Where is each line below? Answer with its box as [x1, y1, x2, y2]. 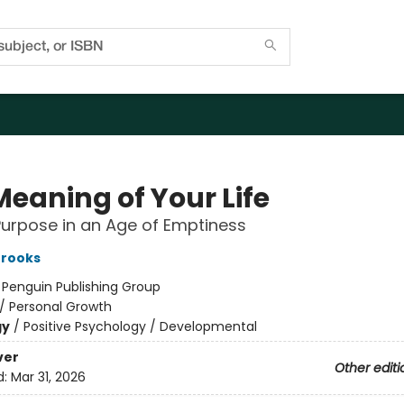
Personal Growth [8, 298, 112, 316]
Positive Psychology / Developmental [23, 317, 257, 335]
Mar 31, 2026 [10, 368, 86, 387]
